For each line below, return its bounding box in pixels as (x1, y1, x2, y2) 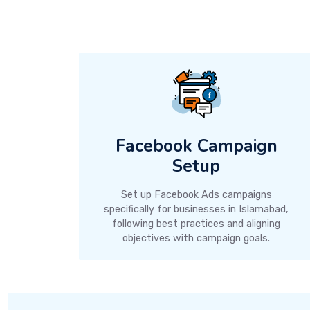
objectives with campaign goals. (122, 232, 271, 244)
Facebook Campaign (115, 134, 277, 158)
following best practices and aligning (112, 217, 281, 230)
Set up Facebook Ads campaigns (120, 188, 272, 201)
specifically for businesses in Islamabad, (104, 203, 289, 215)
